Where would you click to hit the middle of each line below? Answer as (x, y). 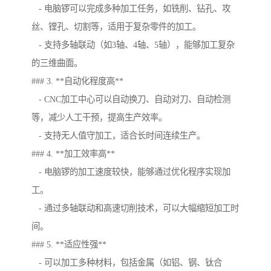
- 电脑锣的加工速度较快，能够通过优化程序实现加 (131, 172)
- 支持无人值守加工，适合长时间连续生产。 (118, 136)
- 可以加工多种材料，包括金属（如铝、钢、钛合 (127, 263)
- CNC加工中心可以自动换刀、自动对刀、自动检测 (131, 100)
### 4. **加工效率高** (73, 154)
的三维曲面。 (57, 63)
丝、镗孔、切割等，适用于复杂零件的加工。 (116, 27)
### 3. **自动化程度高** (77, 81)
